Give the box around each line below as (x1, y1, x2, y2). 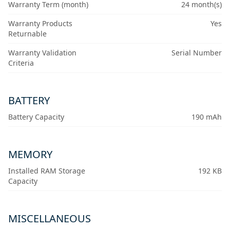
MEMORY (8, 147, 52, 162)
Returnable (8, 29, 47, 39)
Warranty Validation (8, 48, 76, 58)
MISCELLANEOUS (8, 212, 91, 226)
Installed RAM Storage (8, 166, 85, 176)
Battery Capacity (8, 112, 64, 122)
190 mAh (191, 112, 222, 122)
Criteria (8, 58, 34, 68)
